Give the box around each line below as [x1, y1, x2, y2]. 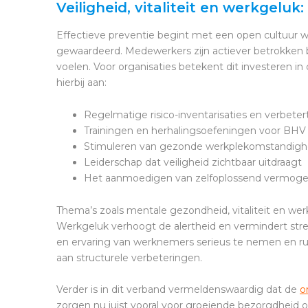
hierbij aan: [56, 76, 107, 89]
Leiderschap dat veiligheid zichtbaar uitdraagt [84, 155, 302, 168]
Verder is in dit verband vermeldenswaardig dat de [56, 283, 300, 296]
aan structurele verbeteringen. [56, 251, 202, 264]
